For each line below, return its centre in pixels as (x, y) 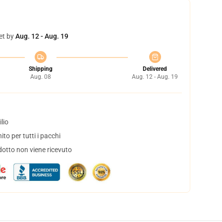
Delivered (155, 69)
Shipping (40, 69)
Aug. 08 (40, 77)
